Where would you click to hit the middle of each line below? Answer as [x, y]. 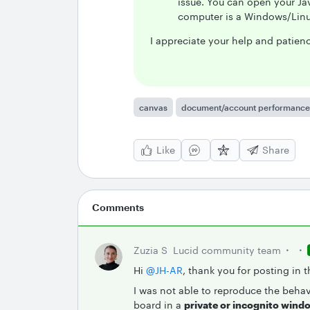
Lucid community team [227, 250]
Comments [118, 207]
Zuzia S [151, 250]
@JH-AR [164, 270]
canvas [153, 107]
